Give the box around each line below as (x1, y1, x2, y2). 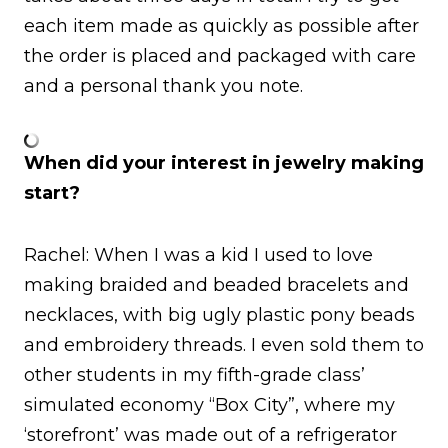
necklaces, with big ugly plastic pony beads (24, 303, 415, 326)
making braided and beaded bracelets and (24, 273, 409, 296)
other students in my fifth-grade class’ (24, 363, 365, 386)
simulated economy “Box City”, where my (24, 393, 395, 416)
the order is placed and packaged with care (24, 44, 416, 67)
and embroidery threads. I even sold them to (24, 333, 424, 356)
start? (24, 181, 80, 204)
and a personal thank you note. (24, 74, 303, 97)
